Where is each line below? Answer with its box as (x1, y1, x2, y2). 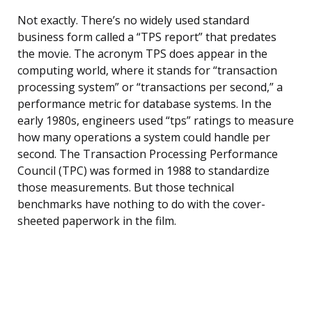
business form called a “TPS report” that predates (17, 29, 276, 45)
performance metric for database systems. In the (17, 96, 272, 112)
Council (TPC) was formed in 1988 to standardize (17, 163, 270, 179)
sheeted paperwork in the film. (17, 213, 176, 229)
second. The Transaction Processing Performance (17, 146, 278, 162)
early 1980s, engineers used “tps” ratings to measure (17, 113, 294, 129)
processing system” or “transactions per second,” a (17, 79, 283, 95)
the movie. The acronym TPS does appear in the (17, 46, 267, 62)
